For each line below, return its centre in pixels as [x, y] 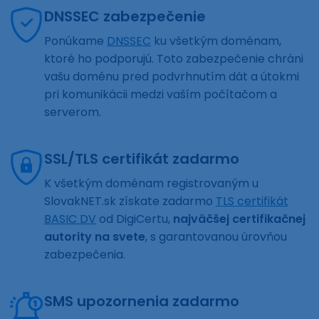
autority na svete [95, 237]
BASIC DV [70, 219]
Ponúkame [75, 41]
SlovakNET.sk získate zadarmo [130, 202]
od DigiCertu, [135, 219]
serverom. [73, 113]
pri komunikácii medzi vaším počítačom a [161, 95]
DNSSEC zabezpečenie [125, 17]
